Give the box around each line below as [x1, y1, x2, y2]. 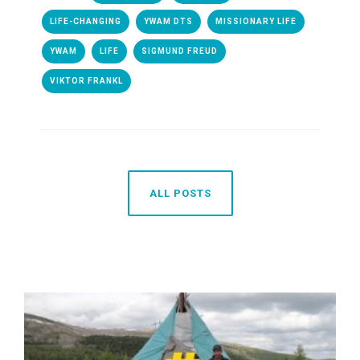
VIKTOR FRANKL [50, 76, 123, 86]
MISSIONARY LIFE [215, 17, 297, 27]
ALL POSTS [149, 187, 211, 200]
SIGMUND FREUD [141, 47, 218, 56]
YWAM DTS [144, 17, 193, 27]
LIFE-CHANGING [50, 17, 121, 27]
